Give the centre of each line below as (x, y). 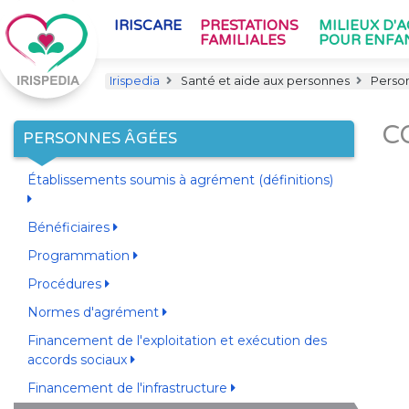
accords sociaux (79, 360)
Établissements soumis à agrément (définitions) (180, 180)
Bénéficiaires (70, 227)
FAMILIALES (243, 40)
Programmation (80, 256)
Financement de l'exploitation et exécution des (177, 341)
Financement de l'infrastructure (129, 388)
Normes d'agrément (94, 312)
